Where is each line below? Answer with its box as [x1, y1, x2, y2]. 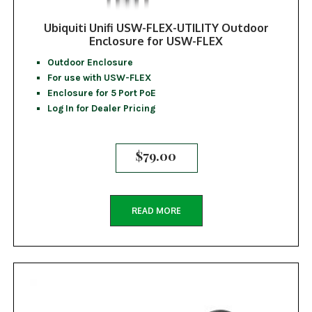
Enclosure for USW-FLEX [89, 33, 223, 49]
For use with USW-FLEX [47, 72, 151, 84]
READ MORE [131, 205, 181, 217]
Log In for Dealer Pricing [47, 102, 155, 114]
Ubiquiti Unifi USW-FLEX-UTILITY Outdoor [43, 20, 269, 36]
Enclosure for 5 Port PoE [47, 87, 156, 99]
